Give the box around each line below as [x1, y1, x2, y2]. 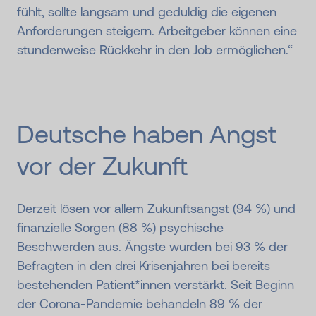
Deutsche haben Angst [17, 120, 276, 150]
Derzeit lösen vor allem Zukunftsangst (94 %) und [17, 201, 296, 217]
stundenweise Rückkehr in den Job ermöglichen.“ [17, 42, 293, 58]
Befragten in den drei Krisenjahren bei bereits [17, 258, 270, 274]
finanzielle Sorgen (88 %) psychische [17, 220, 224, 236]
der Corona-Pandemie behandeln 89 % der [17, 296, 262, 312]
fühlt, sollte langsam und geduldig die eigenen [17, 4, 276, 20]
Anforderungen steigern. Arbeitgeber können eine [17, 23, 297, 39]
